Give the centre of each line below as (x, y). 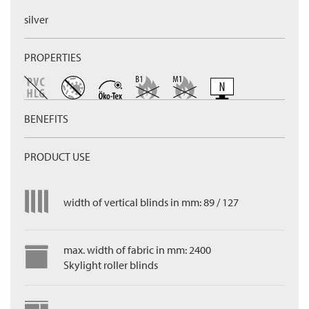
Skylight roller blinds (111, 265)
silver (36, 19)
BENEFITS (46, 119)
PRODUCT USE (57, 157)
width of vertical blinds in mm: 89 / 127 (151, 202)
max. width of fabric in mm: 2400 (137, 250)
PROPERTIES (53, 57)
